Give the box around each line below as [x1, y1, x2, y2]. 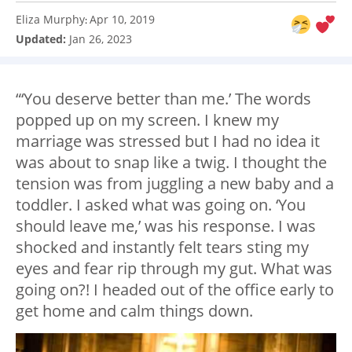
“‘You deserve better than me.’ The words [16, 88, 311, 110]
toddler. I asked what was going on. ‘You [16, 194, 306, 216]
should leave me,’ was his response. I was [16, 215, 316, 237]
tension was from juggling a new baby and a [16, 173, 334, 195]
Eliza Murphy [16, 12, 85, 27]
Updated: [16, 31, 69, 47]
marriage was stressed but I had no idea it [16, 130, 320, 152]
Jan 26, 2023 [69, 31, 132, 47]
